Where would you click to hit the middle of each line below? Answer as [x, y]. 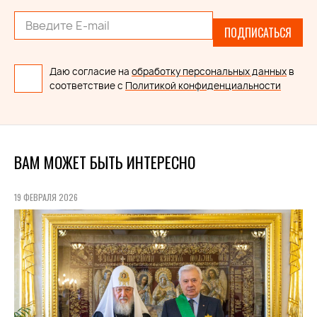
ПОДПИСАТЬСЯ [258, 33]
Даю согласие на [91, 72]
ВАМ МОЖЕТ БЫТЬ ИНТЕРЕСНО [105, 162]
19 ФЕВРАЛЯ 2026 [46, 197]
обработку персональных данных [209, 72]
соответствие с [87, 86]
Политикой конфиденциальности [203, 86]
